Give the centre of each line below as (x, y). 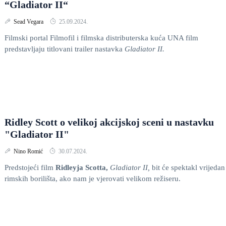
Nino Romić (29, 151)
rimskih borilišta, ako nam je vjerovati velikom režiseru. (93, 179)
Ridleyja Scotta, (83, 167)
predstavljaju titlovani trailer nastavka (65, 49)
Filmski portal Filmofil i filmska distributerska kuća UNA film (101, 38)
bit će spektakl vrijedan (188, 167)
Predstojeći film (30, 167)
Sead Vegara (29, 22)
